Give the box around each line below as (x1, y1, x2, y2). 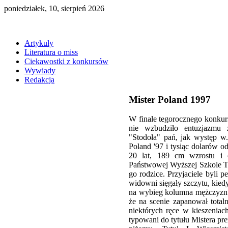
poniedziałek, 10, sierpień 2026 (4, 4, 104, 13)
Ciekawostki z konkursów (24, 57, 108, 66)
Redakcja (24, 75, 54, 84)
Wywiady (24, 66, 55, 75)
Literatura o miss (24, 48, 78, 56)
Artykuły (24, 39, 53, 47)
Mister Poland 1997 (129, 94, 211, 105)
